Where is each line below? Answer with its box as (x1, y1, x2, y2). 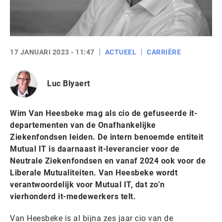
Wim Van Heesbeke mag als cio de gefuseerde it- (10, 108, 197, 118)
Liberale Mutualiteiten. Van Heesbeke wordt (10, 167, 177, 177)
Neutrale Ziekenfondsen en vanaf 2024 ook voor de (10, 156, 206, 166)
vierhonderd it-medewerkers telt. (10, 191, 136, 201)
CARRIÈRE (147, 48, 181, 56)
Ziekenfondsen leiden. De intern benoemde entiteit (10, 132, 204, 142)
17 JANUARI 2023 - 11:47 (10, 48, 95, 56)
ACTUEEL (105, 48, 136, 56)
